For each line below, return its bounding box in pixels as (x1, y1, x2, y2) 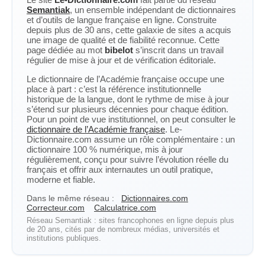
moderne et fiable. (27, 174, 95, 185)
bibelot (105, 45, 133, 55)
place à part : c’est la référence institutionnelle (27, 84, 201, 94)
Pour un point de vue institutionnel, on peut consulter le (27, 114, 235, 124)
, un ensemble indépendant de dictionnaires (70, 5, 236, 15)
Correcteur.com (27, 203, 85, 212)
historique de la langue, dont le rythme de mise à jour (27, 94, 229, 104)
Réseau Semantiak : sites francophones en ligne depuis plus (27, 216, 234, 225)
